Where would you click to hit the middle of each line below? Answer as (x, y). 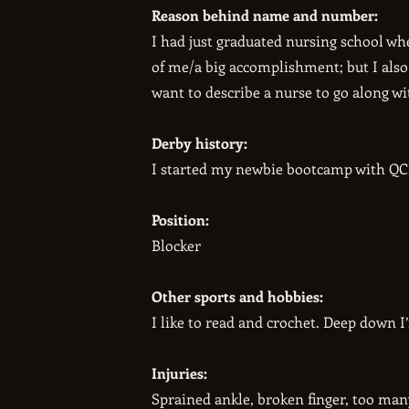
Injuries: (180, 373)
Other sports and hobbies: (238, 296)
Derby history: (200, 143)
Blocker (177, 245)
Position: (181, 220)
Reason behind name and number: (267, 15)
